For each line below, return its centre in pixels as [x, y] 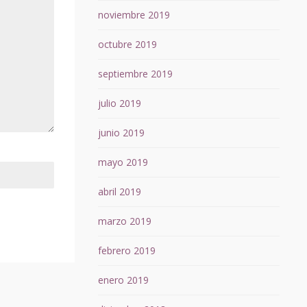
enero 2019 [123, 280]
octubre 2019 [127, 45]
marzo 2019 [124, 221]
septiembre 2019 [135, 74]
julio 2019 [119, 103]
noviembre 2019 [134, 15]
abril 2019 [119, 192]
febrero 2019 [126, 251]
